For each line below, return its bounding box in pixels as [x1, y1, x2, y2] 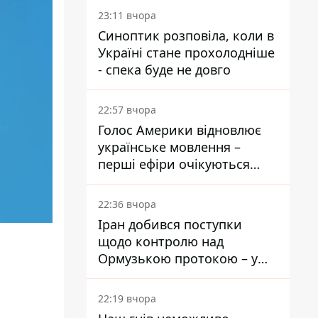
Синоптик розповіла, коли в [98, 27, 274, 44]
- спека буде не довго [98, 61, 231, 78]
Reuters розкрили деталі [98, 267, 251, 284]
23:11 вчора [98, 9, 156, 22]
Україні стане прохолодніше [98, 44, 275, 61]
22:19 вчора [98, 292, 156, 305]
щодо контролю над [98, 233, 224, 250]
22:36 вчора [98, 197, 156, 211]
